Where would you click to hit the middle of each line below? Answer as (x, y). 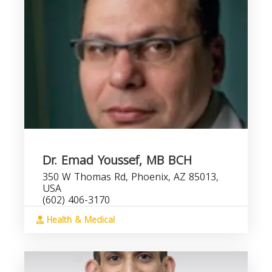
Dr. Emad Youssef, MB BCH (117, 160)
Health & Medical (79, 220)
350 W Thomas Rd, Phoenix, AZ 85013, (131, 177)
